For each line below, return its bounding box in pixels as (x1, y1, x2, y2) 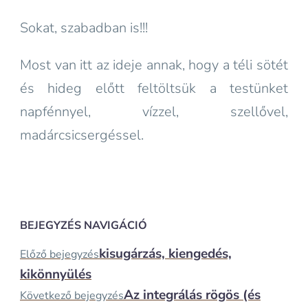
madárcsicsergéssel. (20, 126, 147, 144)
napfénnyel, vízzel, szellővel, (20, 102, 288, 121)
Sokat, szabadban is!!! (20, 19, 148, 37)
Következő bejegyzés (20, 287, 124, 303)
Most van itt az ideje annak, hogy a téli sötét (20, 56, 288, 74)
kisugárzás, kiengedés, (99, 244, 232, 263)
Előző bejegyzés (20, 246, 99, 262)
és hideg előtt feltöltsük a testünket (20, 79, 288, 98)
